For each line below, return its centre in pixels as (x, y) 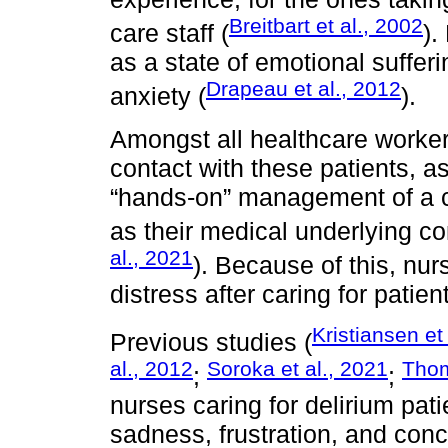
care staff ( (169, 33)
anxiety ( (158, 96)
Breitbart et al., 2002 (326, 25)
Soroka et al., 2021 (297, 368)
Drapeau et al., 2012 (303, 89)
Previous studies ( (211, 341)
